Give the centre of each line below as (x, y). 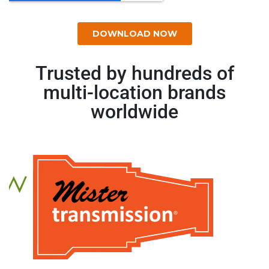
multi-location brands (134, 92)
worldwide (134, 111)
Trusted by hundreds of (134, 73)
